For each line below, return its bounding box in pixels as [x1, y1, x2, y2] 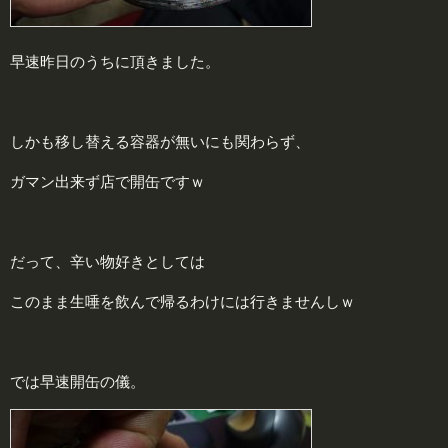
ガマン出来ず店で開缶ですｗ [10, 172, 205, 190]
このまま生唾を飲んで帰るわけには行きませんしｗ [10, 292, 355, 310]
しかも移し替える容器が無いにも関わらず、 [10, 132, 310, 150]
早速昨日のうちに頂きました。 [10, 52, 220, 70]
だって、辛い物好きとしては [10, 252, 205, 270]
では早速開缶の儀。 [10, 372, 145, 390]
